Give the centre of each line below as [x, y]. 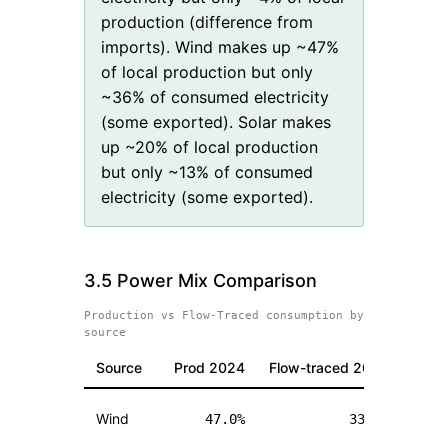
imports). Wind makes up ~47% [220, 47]
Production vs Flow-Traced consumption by [224, 316]
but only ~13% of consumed [207, 172]
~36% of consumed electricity [215, 97]
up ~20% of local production [209, 147]
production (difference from [207, 22]
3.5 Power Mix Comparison [200, 281]
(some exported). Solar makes [216, 122]
